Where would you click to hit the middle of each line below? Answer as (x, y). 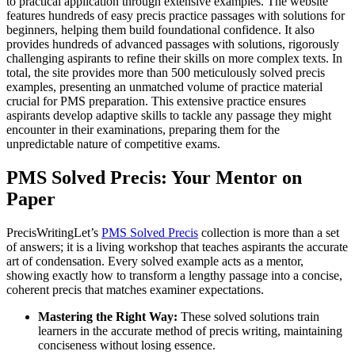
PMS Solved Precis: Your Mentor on (154, 178)
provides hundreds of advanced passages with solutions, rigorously (173, 44)
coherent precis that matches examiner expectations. (135, 290)
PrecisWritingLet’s (54, 233)
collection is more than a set (269, 233)
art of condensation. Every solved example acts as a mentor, (155, 261)
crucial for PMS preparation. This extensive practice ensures (156, 101)
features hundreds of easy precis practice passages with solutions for (176, 16)
